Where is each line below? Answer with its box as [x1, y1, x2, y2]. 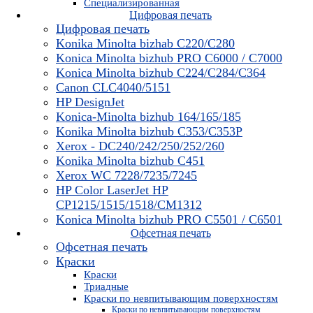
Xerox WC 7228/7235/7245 [56, 168, 197, 182]
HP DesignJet [56, 94, 124, 109]
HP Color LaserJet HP [56, 182, 168, 197]
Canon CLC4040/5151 [56, 80, 170, 94]
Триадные [84, 280, 129, 292]
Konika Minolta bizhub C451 [56, 153, 205, 168]
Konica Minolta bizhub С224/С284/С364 [56, 65, 265, 80]
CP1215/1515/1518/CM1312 [56, 197, 202, 212]
